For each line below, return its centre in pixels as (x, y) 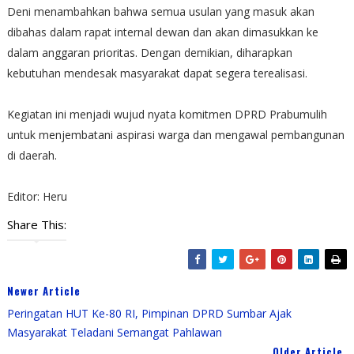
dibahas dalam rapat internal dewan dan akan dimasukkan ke (162, 32)
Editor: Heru (38, 196)
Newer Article (43, 290)
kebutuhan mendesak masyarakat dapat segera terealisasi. (157, 73)
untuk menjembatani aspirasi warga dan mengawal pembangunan (175, 134)
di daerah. (32, 155)
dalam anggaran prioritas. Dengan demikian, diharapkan (149, 52)
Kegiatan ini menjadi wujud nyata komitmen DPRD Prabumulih (167, 114)
